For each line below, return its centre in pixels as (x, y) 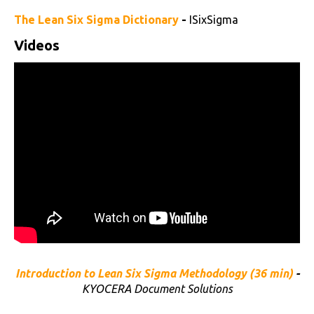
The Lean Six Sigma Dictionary (96, 19)
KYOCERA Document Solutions (157, 288)
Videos (37, 45)
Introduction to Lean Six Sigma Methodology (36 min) (154, 273)
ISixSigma (214, 19)
